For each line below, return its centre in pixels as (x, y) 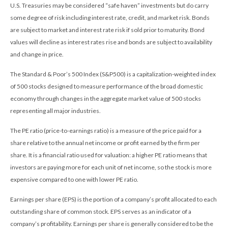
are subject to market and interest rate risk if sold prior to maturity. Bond (107, 30)
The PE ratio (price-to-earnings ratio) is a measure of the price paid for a (106, 130)
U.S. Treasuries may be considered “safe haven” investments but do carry (109, 5)
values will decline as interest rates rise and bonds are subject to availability (111, 42)
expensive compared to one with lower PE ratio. (74, 179)
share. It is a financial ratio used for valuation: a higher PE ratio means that (109, 155)
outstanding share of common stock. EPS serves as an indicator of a (101, 211)
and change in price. (37, 54)
